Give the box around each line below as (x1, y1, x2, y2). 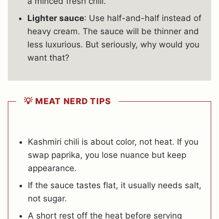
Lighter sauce (27, 13, 84, 23)
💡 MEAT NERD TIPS (24, 96, 111, 106)
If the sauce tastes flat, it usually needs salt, (28, 180, 201, 190)
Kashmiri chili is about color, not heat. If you (28, 136, 198, 147)
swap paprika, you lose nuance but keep (28, 150, 186, 160)
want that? (27, 52, 69, 63)
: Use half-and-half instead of (84, 13, 201, 23)
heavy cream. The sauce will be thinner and (27, 26, 199, 36)
